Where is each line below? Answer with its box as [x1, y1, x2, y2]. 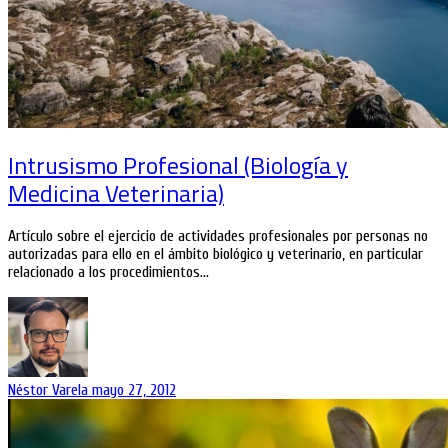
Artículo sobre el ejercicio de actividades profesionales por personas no [8, 227, 428, 246]
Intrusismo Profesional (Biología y [8, 147, 348, 184]
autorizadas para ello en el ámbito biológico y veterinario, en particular [8, 245, 423, 264]
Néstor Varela [8, 381, 92, 400]
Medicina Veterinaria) [8, 175, 224, 212]
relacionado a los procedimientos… [8, 263, 209, 282]
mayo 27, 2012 [92, 381, 176, 400]
